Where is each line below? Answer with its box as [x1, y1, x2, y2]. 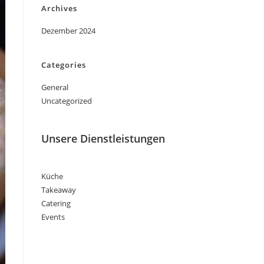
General [41, 82, 68, 93]
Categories [41, 60, 86, 70]
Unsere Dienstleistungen [41, 131, 165, 146]
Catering [41, 198, 71, 209]
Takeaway [41, 184, 76, 195]
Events [41, 212, 65, 222]
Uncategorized [41, 95, 92, 106]
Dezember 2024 [41, 25, 95, 36]
